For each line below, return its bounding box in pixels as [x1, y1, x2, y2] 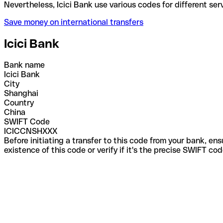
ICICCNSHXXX [4, 126, 57, 136]
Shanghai [4, 88, 38, 98]
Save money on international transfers [4, 17, 143, 27]
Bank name [4, 60, 45, 70]
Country [4, 98, 34, 108]
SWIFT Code [4, 116, 50, 126]
